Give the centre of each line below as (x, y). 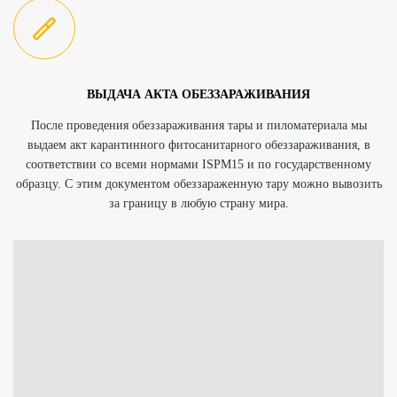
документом (137, 183)
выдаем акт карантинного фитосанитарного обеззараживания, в (198, 144)
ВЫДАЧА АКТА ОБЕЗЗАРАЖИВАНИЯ (198, 94)
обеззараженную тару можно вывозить (276, 183)
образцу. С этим (60, 183)
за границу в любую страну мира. (198, 203)
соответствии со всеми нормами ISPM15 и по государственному (198, 164)
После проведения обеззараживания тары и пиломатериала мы (198, 125)
